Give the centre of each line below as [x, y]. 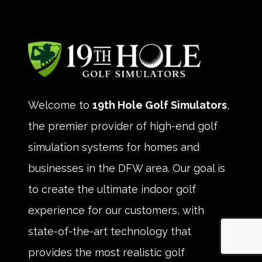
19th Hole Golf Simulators [160, 105]
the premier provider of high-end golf [123, 126]
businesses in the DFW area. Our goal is [127, 168]
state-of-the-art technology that [110, 231]
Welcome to [60, 105]
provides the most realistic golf [106, 252]
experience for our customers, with [116, 210]
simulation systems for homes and [114, 147]
